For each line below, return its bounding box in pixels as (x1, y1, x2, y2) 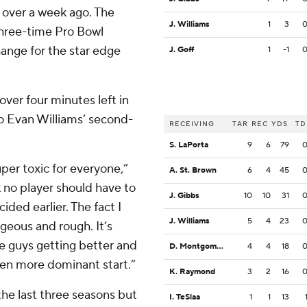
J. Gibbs (169, 191, 199, 201)
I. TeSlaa (169, 292, 200, 303)
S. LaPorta (169, 140, 208, 151)
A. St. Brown (169, 165, 217, 176)
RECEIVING (169, 119, 214, 129)
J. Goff (169, 45, 194, 56)
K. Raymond (169, 267, 215, 278)
